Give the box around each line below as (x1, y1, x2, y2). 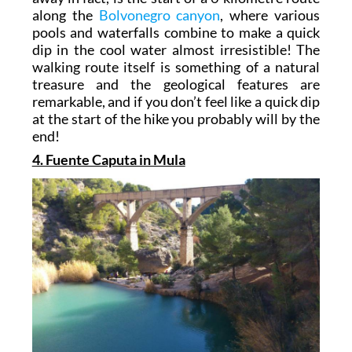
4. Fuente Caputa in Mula (31, 151, 185, 169)
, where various (220, 6, 321, 24)
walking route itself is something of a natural (31, 58, 321, 76)
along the (31, 6, 99, 24)
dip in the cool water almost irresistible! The (31, 41, 321, 59)
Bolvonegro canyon (98, 6, 221, 24)
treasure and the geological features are (31, 75, 321, 93)
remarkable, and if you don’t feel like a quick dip (31, 93, 321, 111)
